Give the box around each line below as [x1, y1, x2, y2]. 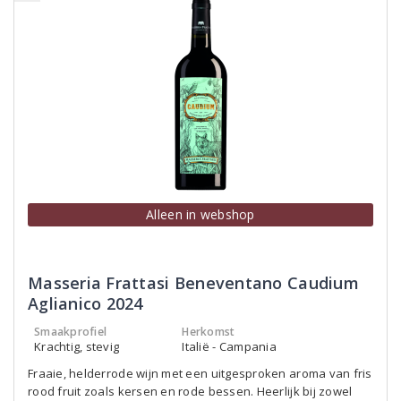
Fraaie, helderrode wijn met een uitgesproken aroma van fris [28, 365, 372, 381]
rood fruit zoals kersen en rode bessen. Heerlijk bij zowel [28, 383, 353, 399]
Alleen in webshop [146, 206, 255, 223]
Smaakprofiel [34, 324, 107, 339]
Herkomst [182, 324, 235, 339]
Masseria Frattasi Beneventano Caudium [28, 272, 359, 294]
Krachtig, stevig [34, 338, 120, 354]
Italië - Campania [182, 338, 277, 354]
